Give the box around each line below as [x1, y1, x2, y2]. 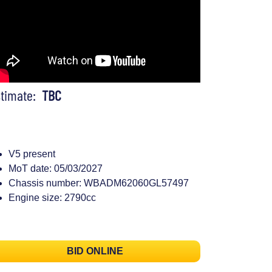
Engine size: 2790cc [8, 192, 96, 203]
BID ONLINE [66, 246, 123, 257]
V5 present [8, 148, 55, 159]
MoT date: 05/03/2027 [8, 163, 103, 174]
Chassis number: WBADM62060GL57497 [8, 177, 189, 188]
